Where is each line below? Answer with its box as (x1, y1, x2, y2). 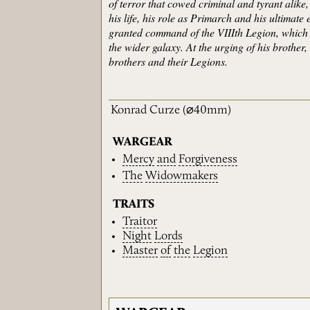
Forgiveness (179, 153, 238, 165)
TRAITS (113, 199, 155, 211)
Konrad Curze (111, 104, 181, 116)
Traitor (122, 215, 158, 228)
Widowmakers (145, 170, 219, 183)
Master (122, 244, 158, 257)
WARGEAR (113, 136, 173, 148)
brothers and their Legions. (109, 54, 228, 69)
